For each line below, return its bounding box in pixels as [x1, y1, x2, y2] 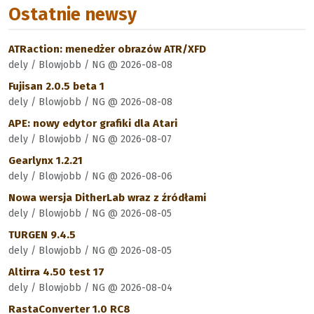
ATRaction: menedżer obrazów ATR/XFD [8, 43, 206, 55]
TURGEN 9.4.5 [8, 228, 76, 241]
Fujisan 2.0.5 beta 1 [8, 80, 104, 93]
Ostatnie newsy [8, 4, 137, 25]
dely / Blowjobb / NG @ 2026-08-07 [8, 133, 172, 145]
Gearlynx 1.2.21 [8, 154, 83, 167]
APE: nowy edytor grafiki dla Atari [8, 117, 177, 130]
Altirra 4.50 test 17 [8, 266, 104, 278]
